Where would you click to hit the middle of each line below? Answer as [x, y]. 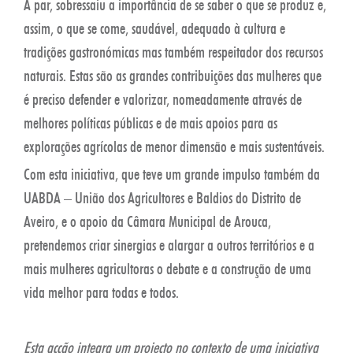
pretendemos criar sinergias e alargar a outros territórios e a [169, 245]
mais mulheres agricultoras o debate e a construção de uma [167, 268]
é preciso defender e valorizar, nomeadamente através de [163, 99]
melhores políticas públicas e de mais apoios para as [150, 123]
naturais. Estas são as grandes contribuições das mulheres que [173, 75]
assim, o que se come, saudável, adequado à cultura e [154, 28]
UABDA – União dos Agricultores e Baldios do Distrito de [162, 197]
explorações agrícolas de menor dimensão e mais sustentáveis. [174, 146]
